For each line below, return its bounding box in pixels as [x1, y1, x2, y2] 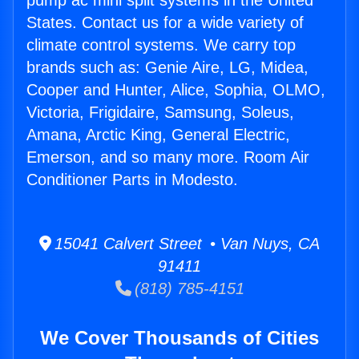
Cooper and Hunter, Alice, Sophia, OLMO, [26, 81, 325, 99]
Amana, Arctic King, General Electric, [26, 126, 290, 144]
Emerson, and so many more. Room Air [26, 148, 309, 167]
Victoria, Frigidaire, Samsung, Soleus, [26, 103, 294, 122]
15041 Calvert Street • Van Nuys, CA [51, 235, 320, 253]
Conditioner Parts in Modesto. [26, 171, 238, 189]
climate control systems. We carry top [26, 36, 296, 54]
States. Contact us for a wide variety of [26, 14, 304, 32]
